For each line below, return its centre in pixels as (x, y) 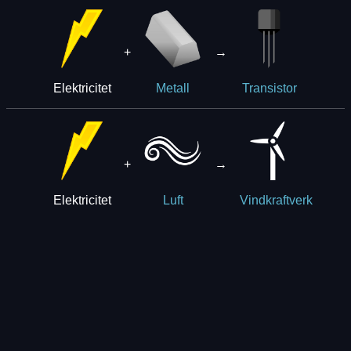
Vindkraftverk (276, 201)
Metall (173, 88)
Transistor (269, 88)
